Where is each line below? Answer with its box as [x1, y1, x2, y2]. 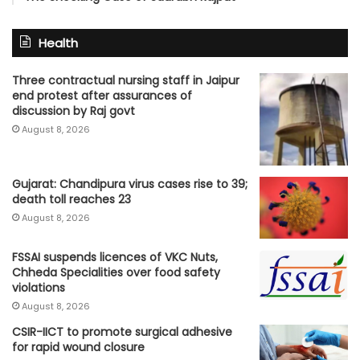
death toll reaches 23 [12, 190, 131, 207]
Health [39, 35, 78, 52]
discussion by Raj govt [12, 103, 135, 120]
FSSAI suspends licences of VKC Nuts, [12, 248, 218, 265]
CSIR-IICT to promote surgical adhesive [12, 323, 232, 340]
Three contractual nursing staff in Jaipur [12, 72, 239, 89]
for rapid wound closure [12, 338, 145, 355]
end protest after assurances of [12, 88, 192, 104]
